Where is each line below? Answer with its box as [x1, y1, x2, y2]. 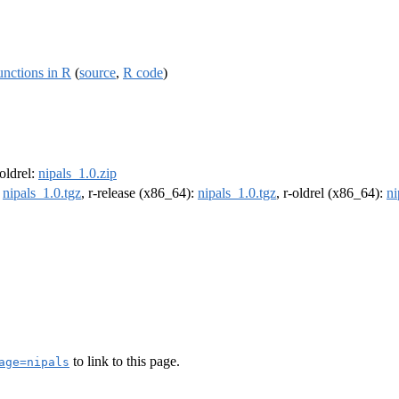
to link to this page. [69, 353, 180, 369]
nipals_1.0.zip [38, 166, 117, 182]
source [79, 64, 116, 80]
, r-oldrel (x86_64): [276, 185, 387, 201]
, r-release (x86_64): [81, 185, 198, 201]
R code [123, 64, 163, 80]
